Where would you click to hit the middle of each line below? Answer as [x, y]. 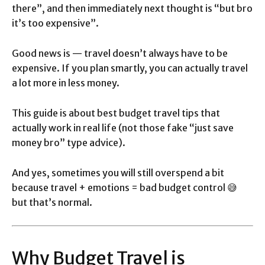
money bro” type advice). [69, 143]
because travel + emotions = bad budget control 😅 [125, 188]
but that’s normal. [52, 203]
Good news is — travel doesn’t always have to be [120, 54]
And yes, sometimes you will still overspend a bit [118, 173]
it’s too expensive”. [55, 23]
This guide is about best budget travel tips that [116, 113]
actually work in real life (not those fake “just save [123, 128]
